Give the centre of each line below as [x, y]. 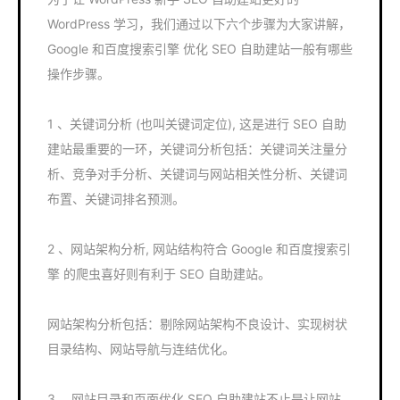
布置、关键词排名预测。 [116, 199]
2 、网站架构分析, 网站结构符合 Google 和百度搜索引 [199, 249]
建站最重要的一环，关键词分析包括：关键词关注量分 [197, 149]
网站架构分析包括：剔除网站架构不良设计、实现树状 [197, 324]
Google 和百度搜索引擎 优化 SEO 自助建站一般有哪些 [200, 49]
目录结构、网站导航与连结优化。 [141, 349]
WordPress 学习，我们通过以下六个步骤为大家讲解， [199, 24]
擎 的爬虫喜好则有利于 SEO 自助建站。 [159, 274]
